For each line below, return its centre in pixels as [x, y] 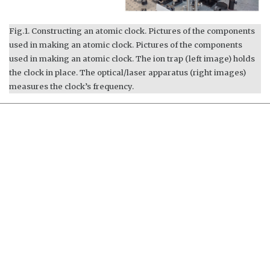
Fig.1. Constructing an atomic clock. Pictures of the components [132, 31]
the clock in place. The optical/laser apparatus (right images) [127, 72]
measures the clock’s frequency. [71, 86]
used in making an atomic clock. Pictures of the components [126, 45]
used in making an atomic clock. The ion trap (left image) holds [132, 58]
